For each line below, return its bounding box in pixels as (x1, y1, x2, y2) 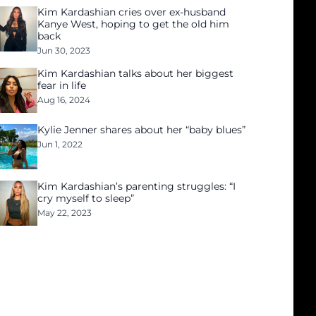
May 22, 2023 (37, 207, 92, 218)
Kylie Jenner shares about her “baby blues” (37, 123, 246, 136)
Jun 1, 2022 (37, 139, 83, 150)
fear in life (37, 79, 87, 92)
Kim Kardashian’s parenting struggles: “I (37, 180, 236, 193)
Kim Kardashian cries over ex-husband (37, 6, 226, 18)
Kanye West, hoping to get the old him (37, 18, 230, 30)
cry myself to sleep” (37, 192, 135, 205)
